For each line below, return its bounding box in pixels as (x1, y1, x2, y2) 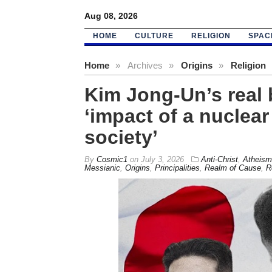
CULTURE (134, 31, 174, 40)
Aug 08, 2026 (84, 10, 138, 21)
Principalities (154, 163, 200, 172)
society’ (84, 126, 158, 148)
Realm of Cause (204, 163, 261, 172)
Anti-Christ (200, 154, 238, 164)
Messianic (84, 163, 120, 172)
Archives (127, 59, 163, 70)
